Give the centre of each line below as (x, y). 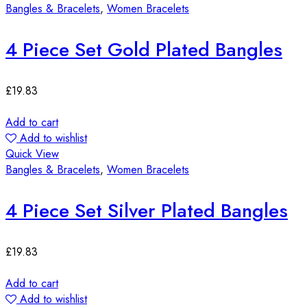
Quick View (32, 153)
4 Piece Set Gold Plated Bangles (144, 49)
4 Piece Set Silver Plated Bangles (147, 210)
